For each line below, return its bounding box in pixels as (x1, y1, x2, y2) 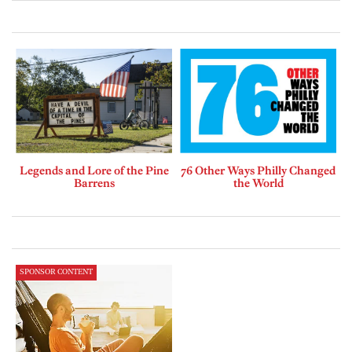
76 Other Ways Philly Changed (181, 163, 335, 178)
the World (233, 175, 284, 190)
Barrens (73, 175, 115, 190)
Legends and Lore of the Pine (19, 163, 169, 178)
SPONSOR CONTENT (20, 267, 93, 277)
